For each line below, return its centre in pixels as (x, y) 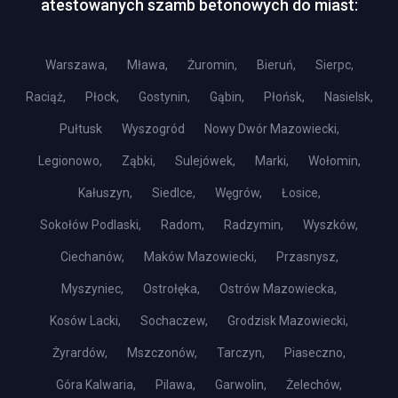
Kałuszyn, (105, 193)
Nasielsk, (348, 97)
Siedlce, (173, 193)
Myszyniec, (92, 289)
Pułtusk (80, 129)
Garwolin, (241, 385)
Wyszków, (330, 225)
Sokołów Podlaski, (91, 225)
